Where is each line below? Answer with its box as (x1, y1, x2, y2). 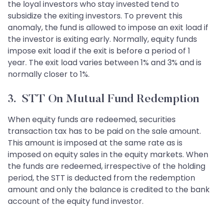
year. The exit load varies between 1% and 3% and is (8, 57, 201, 69)
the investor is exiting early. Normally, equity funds (8, 34, 197, 45)
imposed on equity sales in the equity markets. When (8, 149, 208, 161)
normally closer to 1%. (8, 69, 90, 80)
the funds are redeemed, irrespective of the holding (8, 161, 205, 172)
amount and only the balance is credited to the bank (8, 184, 210, 196)
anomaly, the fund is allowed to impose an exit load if (8, 22, 208, 34)
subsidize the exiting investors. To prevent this (8, 10, 182, 22)
